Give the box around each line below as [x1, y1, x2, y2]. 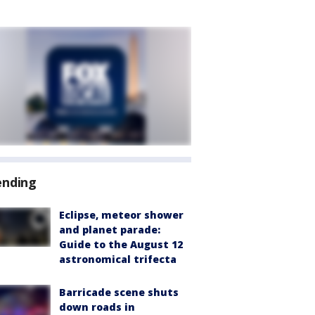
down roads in [59, 300, 135, 314]
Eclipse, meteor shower [59, 208, 184, 221]
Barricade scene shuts [59, 285, 179, 299]
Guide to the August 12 [59, 238, 183, 251]
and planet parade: [59, 223, 160, 236]
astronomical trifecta [59, 252, 176, 266]
